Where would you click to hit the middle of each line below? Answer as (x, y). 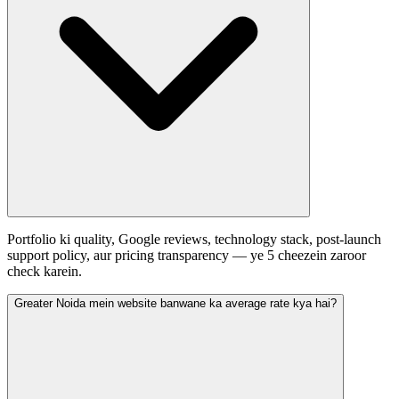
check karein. (45, 271)
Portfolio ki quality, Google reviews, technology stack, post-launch (194, 239)
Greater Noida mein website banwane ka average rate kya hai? (175, 303)
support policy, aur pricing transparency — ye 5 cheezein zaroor (187, 255)
